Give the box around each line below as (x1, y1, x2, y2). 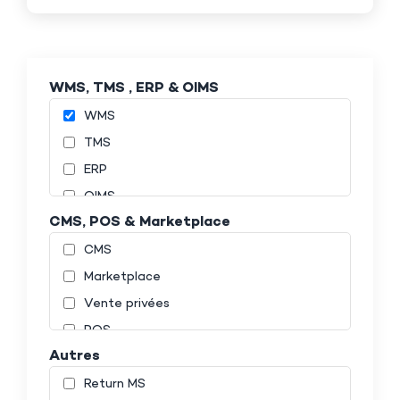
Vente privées (84, 296, 170, 312)
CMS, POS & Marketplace (49, 213, 230, 231)
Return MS (84, 376, 146, 392)
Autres (49, 347, 100, 365)
